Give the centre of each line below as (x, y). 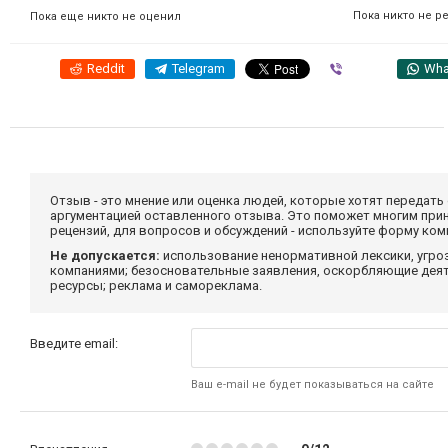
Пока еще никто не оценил (105, 16)
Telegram (198, 68)
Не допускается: (105, 255)
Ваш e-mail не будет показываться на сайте (313, 384)
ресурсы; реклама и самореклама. (156, 285)
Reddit (106, 68)
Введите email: (74, 343)
